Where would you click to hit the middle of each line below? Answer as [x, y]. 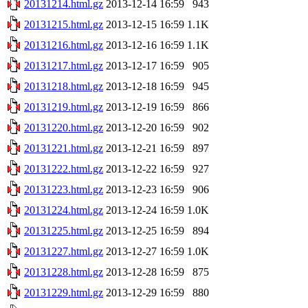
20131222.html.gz [64, 168]
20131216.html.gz [64, 45]
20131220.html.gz [64, 127]
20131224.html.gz [64, 210]
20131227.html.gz [64, 251]
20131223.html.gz [64, 189]
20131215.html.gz [64, 24]
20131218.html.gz [64, 86]
